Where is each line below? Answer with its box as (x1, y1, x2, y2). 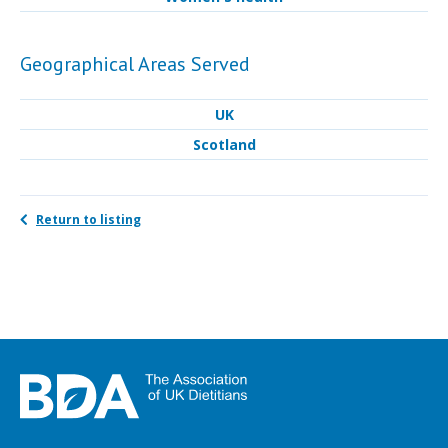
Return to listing (36, 211, 141, 229)
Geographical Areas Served (20, 51, 250, 78)
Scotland (192, 135, 256, 155)
